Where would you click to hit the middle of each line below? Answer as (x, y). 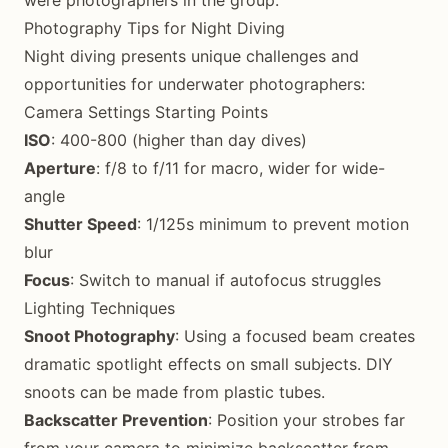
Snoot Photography (99, 336)
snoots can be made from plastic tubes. (174, 392)
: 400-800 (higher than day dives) (179, 140)
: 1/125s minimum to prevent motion (273, 224)
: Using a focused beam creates (295, 336)
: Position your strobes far (306, 420)
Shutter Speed (80, 224)
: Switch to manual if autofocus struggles (225, 280)
